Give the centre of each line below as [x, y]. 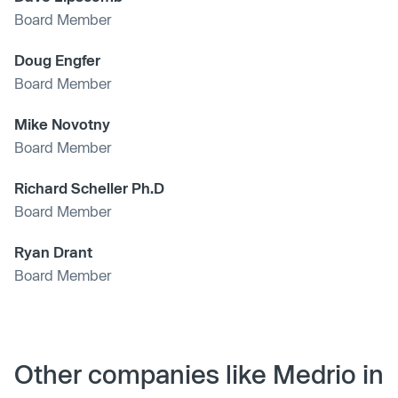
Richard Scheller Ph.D [89, 187]
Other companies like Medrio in [199, 374]
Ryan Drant [53, 251]
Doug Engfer [57, 60]
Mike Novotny [62, 123]
